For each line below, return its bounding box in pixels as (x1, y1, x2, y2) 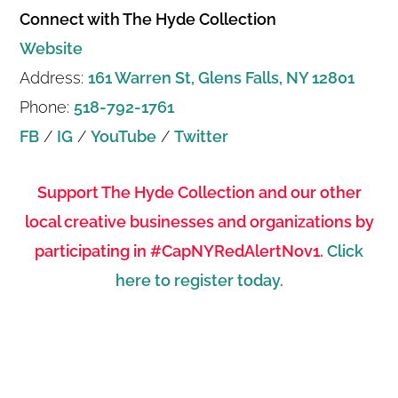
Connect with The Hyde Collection (20, 9, 277, 28)
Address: (20, 68, 89, 87)
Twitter (174, 126, 229, 146)
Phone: (20, 97, 75, 116)
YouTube (91, 126, 157, 146)
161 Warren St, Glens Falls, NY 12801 (88, 68, 355, 87)
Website (20, 38, 84, 58)
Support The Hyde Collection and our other (36, 182, 362, 202)
